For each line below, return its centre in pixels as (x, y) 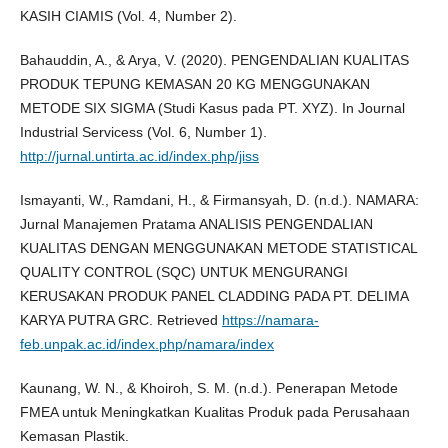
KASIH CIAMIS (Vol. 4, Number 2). (128, 16)
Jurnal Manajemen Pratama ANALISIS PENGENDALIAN (196, 224)
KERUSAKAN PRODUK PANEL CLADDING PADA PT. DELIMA (213, 296)
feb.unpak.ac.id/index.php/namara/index (146, 344)
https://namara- (270, 320)
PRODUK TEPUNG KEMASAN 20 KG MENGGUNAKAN (194, 84)
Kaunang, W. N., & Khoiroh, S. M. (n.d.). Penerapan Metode (208, 388)
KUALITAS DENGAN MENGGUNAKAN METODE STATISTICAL (218, 248)
